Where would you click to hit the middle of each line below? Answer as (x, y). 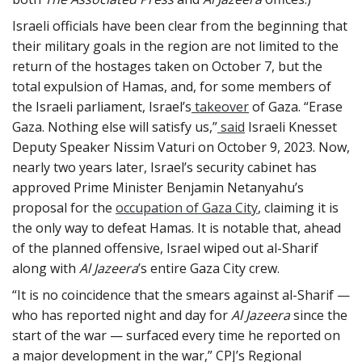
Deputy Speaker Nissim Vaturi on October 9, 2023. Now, (181, 147)
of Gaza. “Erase (296, 106)
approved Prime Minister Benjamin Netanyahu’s (158, 187)
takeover (220, 106)
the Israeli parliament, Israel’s (102, 106)
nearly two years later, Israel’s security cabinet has (164, 167)
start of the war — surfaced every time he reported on (176, 335)
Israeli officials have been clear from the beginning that (180, 25)
